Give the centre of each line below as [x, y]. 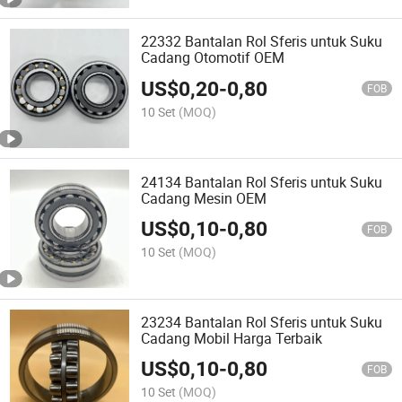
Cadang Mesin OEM [204, 198]
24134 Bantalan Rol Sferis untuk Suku [262, 182]
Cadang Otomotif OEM [213, 58]
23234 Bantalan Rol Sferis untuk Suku [262, 322]
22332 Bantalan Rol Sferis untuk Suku [262, 42]
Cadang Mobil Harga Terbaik [232, 338]
